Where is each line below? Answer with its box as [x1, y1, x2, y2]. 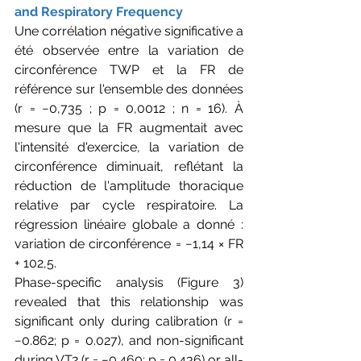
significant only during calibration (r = [15, 313, 243, 329]
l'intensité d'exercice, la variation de [15, 139, 243, 155]
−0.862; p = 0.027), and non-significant [15, 332, 243, 348]
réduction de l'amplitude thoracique [15, 177, 243, 193]
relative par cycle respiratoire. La [15, 197, 243, 213]
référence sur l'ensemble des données [15, 81, 243, 97]
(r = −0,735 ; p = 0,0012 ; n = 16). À [15, 100, 243, 116]
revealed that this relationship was [15, 293, 243, 309]
